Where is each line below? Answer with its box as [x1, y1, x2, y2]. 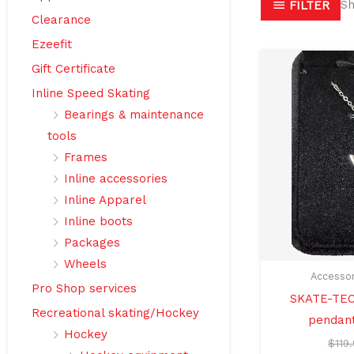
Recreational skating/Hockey [32, 306, 199, 321]
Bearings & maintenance [64, 107, 204, 122]
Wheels [64, 257, 107, 272]
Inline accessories [64, 171, 168, 186]
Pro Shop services [32, 281, 137, 296]
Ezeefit [32, 37, 72, 52]
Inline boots [64, 214, 133, 229]
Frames [64, 150, 107, 165]
